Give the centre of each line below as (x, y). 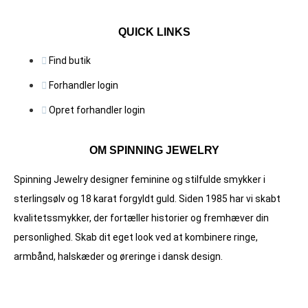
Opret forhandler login (97, 110)
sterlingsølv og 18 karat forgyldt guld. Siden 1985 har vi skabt (147, 198)
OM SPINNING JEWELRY (154, 150)
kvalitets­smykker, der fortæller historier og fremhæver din (141, 218)
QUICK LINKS (154, 32)
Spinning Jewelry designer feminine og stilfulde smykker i (140, 179)
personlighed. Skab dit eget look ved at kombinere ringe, (136, 237)
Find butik (70, 60)
